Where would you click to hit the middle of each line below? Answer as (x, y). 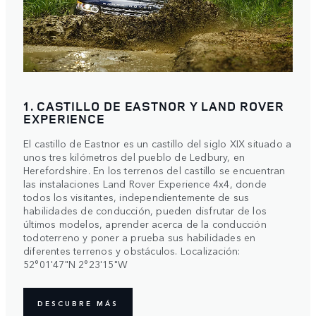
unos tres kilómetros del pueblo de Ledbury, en (134, 156)
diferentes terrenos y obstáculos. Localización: (132, 250)
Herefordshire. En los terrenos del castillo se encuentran (154, 170)
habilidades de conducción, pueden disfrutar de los (145, 210)
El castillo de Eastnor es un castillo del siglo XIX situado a (158, 143)
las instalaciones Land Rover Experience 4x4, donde (145, 183)
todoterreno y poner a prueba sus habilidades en (140, 237)
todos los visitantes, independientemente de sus (136, 196)
